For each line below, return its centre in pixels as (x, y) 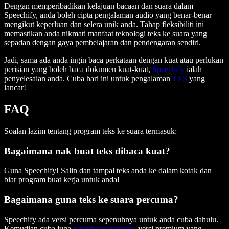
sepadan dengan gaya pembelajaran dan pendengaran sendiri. (102, 42)
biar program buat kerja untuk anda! (62, 180)
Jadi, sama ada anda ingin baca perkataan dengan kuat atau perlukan (114, 60)
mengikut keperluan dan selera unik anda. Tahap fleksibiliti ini (104, 24)
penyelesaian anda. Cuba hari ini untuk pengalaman (88, 78)
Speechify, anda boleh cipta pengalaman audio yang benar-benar (108, 15)
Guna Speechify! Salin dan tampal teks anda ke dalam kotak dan (108, 171)
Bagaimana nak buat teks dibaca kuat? (87, 151)
